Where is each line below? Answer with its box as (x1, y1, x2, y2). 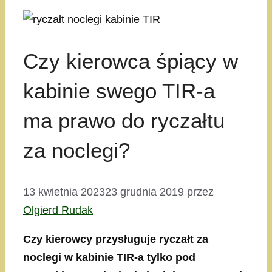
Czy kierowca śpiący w (23, 49, 238, 73)
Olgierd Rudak (23, 204, 93, 217)
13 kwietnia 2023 (23, 186, 105, 199)
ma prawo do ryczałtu (23, 109, 225, 133)
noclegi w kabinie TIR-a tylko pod (23, 251, 195, 264)
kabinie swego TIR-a (23, 79, 215, 103)
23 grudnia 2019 (105, 186, 184, 199)
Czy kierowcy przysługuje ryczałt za (23, 233, 208, 246)
